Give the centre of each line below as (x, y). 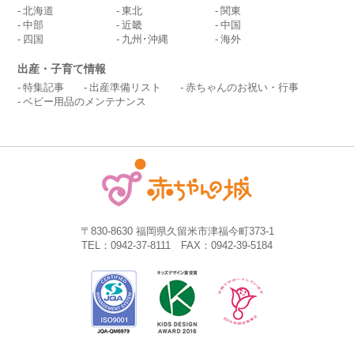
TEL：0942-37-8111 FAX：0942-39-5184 (177, 246)
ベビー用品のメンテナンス (85, 102)
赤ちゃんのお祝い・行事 (242, 88)
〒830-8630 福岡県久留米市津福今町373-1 (177, 232)
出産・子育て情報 (62, 69)
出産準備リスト (125, 88)
